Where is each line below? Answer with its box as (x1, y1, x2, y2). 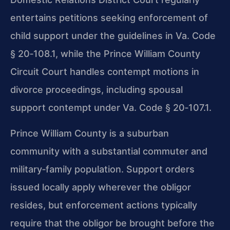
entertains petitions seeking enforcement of (10, 12, 208, 24)
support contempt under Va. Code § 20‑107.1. (10, 102, 212, 113)
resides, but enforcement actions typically (10, 199, 197, 210)
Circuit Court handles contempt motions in (10, 66, 199, 78)
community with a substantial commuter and (10, 145, 207, 157)
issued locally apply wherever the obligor (10, 181, 191, 193)
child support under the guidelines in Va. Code (10, 30, 216, 42)
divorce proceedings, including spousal (10, 84, 183, 95)
